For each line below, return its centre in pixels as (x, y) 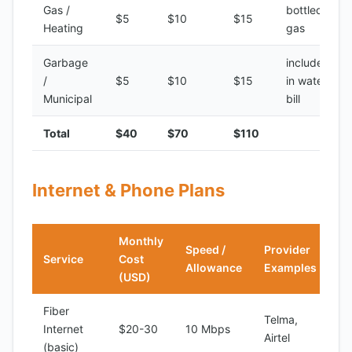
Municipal (68, 99)
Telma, (281, 319)
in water (306, 81)
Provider (287, 249)
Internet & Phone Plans (128, 190)
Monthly (141, 241)
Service (63, 259)
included (308, 62)
